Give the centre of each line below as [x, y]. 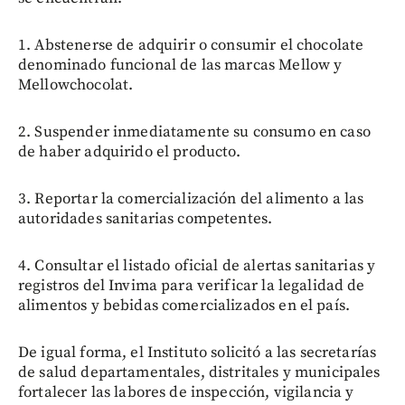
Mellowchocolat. [76, 85]
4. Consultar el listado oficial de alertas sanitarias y [197, 265]
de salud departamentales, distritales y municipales [199, 372]
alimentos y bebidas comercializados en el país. [184, 305]
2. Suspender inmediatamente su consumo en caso [194, 132]
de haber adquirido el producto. [130, 151]
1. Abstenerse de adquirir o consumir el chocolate [191, 45]
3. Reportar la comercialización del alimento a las [191, 198]
